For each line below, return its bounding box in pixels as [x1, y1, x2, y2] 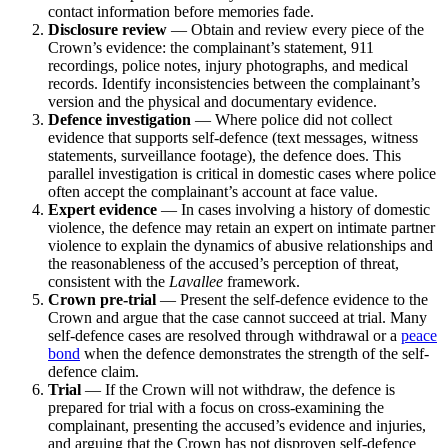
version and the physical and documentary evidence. [48, 92, 377, 110]
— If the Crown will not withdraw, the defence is [81, 380, 395, 398]
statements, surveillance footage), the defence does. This [48, 146, 401, 164]
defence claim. [48, 362, 139, 380]
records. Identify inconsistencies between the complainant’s [48, 74, 420, 92]
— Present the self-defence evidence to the [156, 290, 428, 308]
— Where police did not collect [191, 110, 392, 128]
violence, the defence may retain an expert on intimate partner [48, 218, 435, 236]
